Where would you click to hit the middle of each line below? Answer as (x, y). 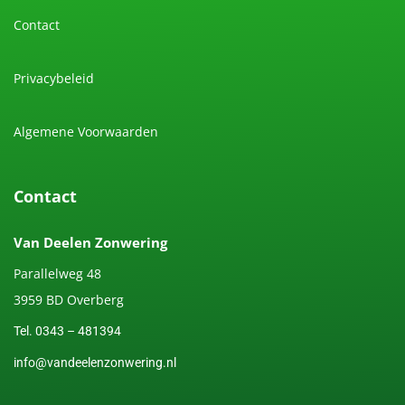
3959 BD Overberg (69, 300)
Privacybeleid (54, 79)
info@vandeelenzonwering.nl (95, 363)
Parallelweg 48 (57, 274)
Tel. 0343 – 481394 (67, 331)
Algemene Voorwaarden (86, 132)
